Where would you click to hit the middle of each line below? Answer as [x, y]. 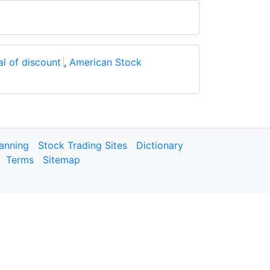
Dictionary [160, 145]
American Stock [105, 62]
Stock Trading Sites [83, 145]
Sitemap [61, 160]
